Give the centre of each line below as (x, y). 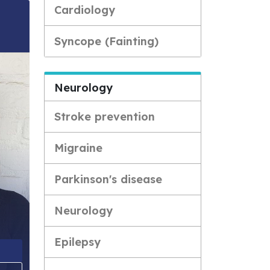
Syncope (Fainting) (106, 41)
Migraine (78, 148)
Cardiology (85, 10)
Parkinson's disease (108, 179)
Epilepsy (77, 242)
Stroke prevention (105, 117)
